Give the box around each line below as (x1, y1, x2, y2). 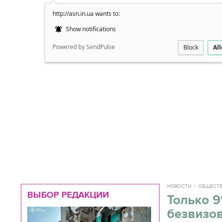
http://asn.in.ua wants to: (53, 9, 120, 18)
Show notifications (64, 25, 116, 33)
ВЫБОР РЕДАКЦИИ (27, 190, 109, 200)
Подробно (180, 12, 218, 21)
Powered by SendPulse (53, 43, 115, 51)
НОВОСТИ (167, 183, 191, 189)
